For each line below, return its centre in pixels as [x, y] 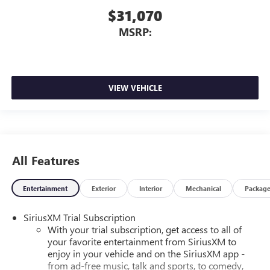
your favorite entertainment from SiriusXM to [142, 241]
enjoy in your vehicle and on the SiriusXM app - [146, 253]
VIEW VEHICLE [135, 87]
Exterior [103, 189]
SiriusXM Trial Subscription [79, 217]
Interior [150, 189]
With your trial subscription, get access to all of [144, 229]
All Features [46, 160]
